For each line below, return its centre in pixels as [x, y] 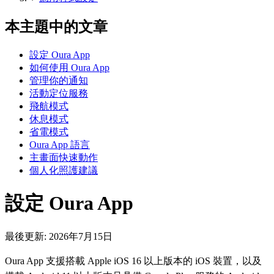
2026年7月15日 [81, 236]
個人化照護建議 [64, 170]
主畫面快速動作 [64, 157]
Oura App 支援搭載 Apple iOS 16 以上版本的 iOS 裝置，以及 [133, 261]
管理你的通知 [59, 80]
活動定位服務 [59, 93]
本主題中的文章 [56, 27]
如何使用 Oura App [69, 67]
